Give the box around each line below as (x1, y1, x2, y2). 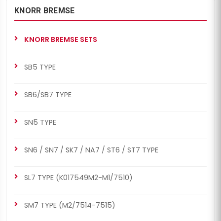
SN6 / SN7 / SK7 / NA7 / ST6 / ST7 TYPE (24, 145, 158, 155)
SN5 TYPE (24, 117, 56, 128)
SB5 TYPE (24, 62, 56, 73)
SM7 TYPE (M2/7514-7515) (24, 200, 115, 211)
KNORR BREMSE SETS (24, 35, 97, 45)
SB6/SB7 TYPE (24, 90, 72, 100)
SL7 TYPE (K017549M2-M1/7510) (24, 173, 133, 183)
